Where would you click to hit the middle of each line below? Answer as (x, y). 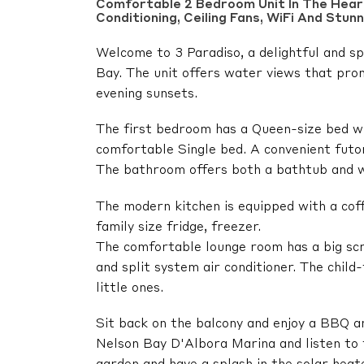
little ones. (130, 288)
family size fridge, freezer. (178, 227)
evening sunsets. (147, 95)
